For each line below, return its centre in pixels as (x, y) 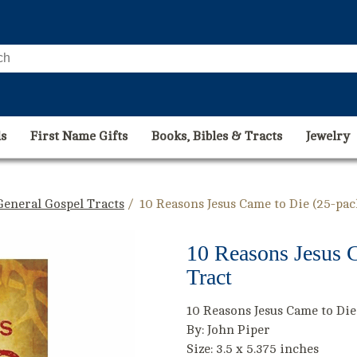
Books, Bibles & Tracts (217, 136)
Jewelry (328, 136)
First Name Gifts (79, 136)
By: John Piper (228, 330)
